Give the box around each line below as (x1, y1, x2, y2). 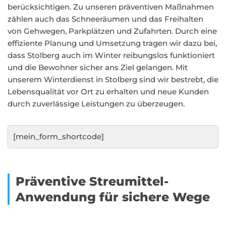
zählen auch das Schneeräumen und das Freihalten (8, 14, 203, 24)
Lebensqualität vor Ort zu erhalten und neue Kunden (8, 87, 209, 96)
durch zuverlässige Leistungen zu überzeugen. (8, 99, 185, 108)
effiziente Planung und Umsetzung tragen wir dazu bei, (8, 38, 217, 48)
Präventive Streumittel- (16, 174, 168, 189)
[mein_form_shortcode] (13, 132, 104, 141)
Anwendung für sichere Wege (16, 190, 210, 204)
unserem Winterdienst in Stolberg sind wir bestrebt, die (8, 75, 218, 84)
